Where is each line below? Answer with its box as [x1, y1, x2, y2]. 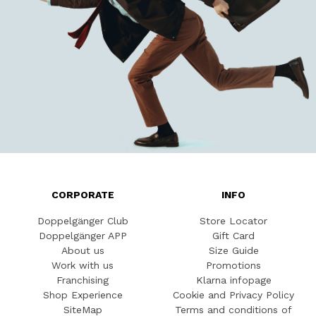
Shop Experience [42, 289, 123, 301]
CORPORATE [51, 189, 114, 201]
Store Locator [200, 215, 267, 227]
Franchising [56, 274, 109, 286]
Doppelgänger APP [38, 230, 127, 242]
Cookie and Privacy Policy [173, 289, 294, 301]
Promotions [206, 260, 261, 272]
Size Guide [208, 245, 259, 257]
